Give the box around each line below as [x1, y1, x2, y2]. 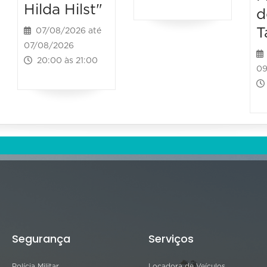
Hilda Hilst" [24, 2, 103, 18]
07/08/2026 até [31, 27, 102, 36]
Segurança [12, 231, 70, 247]
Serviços [148, 231, 194, 247]
